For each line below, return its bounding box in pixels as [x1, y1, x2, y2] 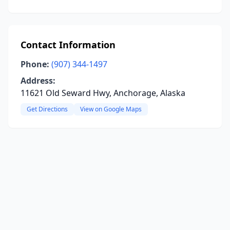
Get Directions [27, 105, 68, 113]
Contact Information [21, 39, 116, 51]
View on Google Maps [80, 105, 142, 113]
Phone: [21, 59, 49, 70]
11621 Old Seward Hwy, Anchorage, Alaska [21, 87, 185, 99]
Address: [21, 75, 55, 86]
